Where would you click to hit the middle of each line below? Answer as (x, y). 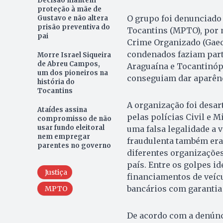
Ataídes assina (62, 110)
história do (56, 82)
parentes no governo (74, 145)
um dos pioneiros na (72, 73)
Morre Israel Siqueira (74, 55)
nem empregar (63, 136)
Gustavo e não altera (72, 18)
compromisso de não (74, 118)
